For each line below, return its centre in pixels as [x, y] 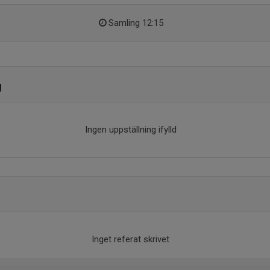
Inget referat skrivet [130, 239]
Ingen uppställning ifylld [130, 130]
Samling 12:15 [136, 23]
